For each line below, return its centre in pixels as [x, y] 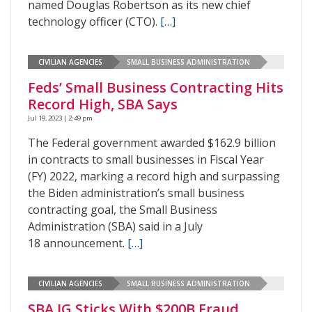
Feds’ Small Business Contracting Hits [156, 87]
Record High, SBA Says [103, 104]
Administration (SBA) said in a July [115, 226]
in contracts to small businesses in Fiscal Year [146, 159]
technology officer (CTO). [94, 22]
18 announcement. [78, 243]
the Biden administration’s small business [136, 193]
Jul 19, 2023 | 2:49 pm [60, 118]
